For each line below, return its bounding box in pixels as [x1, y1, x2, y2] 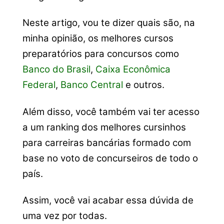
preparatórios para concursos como [22, 48, 179, 60]
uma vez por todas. [22, 210, 107, 221]
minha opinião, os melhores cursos [22, 32, 173, 44]
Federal [22, 79, 55, 91]
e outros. [122, 79, 164, 91]
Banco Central [60, 79, 123, 91]
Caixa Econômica [95, 63, 170, 75]
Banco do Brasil [22, 63, 90, 75]
